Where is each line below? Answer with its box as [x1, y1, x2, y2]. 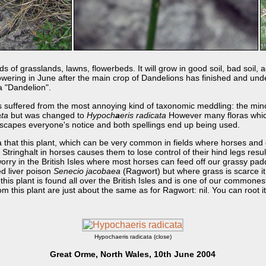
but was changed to [8, 110, 87, 120]
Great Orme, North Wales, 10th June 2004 [50, 249, 216, 259]
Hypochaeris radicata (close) [94, 233, 172, 240]
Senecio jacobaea [53, 166, 121, 176]
